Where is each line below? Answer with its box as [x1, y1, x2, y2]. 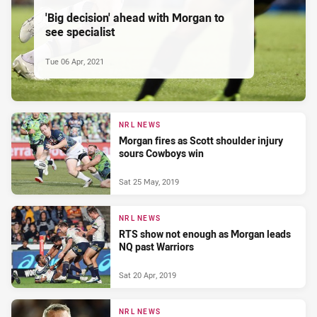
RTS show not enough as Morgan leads [119, 226, 291, 241]
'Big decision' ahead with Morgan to [45, 10, 224, 26]
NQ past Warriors [119, 239, 194, 253]
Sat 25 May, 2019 [119, 176, 179, 188]
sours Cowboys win [119, 146, 204, 160]
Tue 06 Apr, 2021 [45, 56, 104, 67]
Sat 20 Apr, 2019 [119, 270, 176, 281]
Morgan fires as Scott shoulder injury [119, 133, 283, 147]
